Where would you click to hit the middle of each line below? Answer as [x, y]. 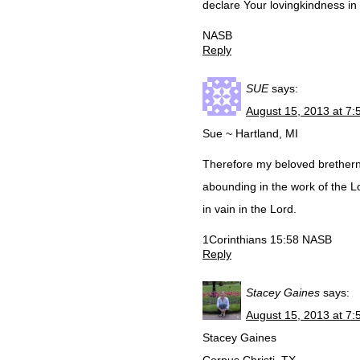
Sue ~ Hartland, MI [250, 133]
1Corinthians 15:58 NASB [267, 239]
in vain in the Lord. [250, 209]
